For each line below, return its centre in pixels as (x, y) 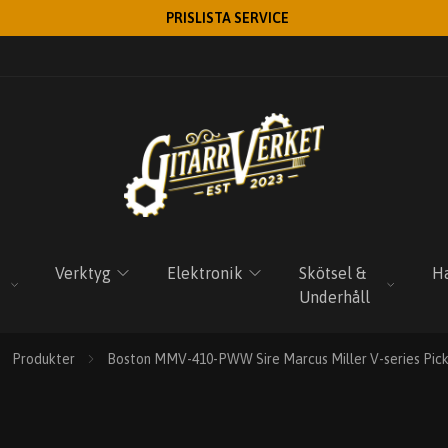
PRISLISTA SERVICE (227, 18)
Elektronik (205, 273)
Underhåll (335, 297)
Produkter (43, 359)
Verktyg (83, 273)
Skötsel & (333, 273)
